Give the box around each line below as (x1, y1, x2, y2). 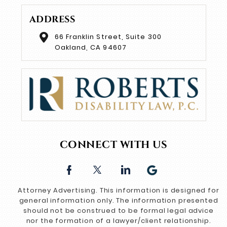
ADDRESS (29, 13, 75, 26)
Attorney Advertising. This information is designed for (18, 185, 219, 195)
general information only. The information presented (19, 195, 218, 205)
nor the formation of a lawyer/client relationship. (26, 215, 211, 225)
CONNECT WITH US (59, 137, 168, 152)
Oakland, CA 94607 (54, 42, 127, 52)
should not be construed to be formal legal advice (23, 205, 214, 215)
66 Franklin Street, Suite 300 (54, 31, 162, 42)
